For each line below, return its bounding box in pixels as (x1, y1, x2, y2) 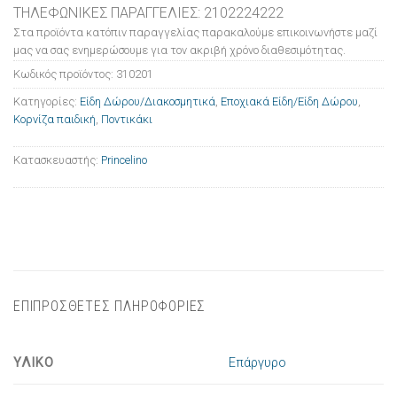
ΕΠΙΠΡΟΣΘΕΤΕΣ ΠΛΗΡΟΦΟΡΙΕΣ (13, 297, 206, 315)
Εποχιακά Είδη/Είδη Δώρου (221, 94, 358, 108)
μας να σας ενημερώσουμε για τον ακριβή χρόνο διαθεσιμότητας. (13, 43, 346, 57)
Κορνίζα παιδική (13, 112, 96, 126)
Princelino (101, 152, 147, 167)
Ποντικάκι (101, 112, 152, 126)
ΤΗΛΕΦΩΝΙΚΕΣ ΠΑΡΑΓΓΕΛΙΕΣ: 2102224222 (13, 4, 284, 21)
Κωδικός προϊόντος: (13, 66, 116, 81)
